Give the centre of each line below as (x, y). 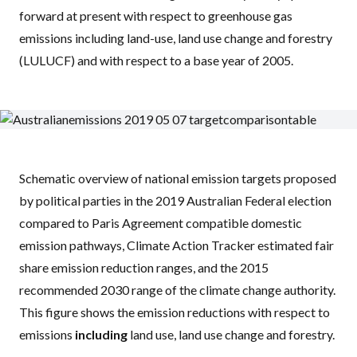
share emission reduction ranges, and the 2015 (144, 267)
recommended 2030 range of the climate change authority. (177, 290)
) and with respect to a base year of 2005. (182, 60)
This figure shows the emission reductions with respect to (175, 312)
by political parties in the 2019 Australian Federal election (175, 200)
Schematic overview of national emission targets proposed (178, 178)
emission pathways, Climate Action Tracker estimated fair (177, 245)
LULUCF (47, 60)
